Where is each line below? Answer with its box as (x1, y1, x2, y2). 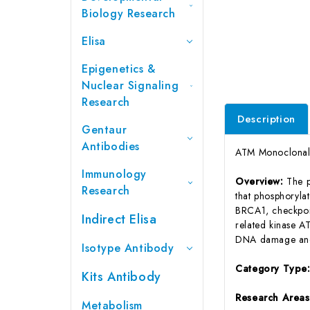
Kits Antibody (82, 267, 161, 286)
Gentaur (82, 121, 127, 138)
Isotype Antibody (82, 239, 174, 256)
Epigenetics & (82, 60, 156, 77)
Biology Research (82, 5, 176, 21)
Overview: (235, 174, 287, 188)
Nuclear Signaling (82, 77, 179, 93)
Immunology (82, 165, 147, 182)
